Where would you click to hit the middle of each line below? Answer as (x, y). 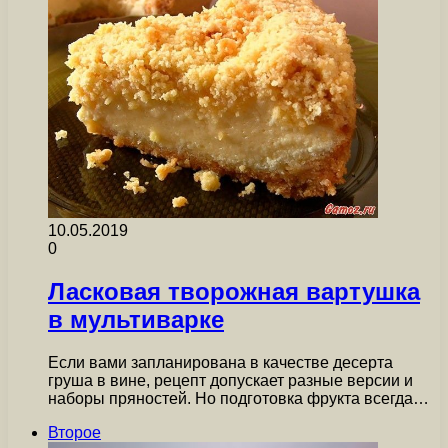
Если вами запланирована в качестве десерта (220, 362)
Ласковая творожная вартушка (234, 291)
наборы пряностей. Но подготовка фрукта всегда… (238, 398)
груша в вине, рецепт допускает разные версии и (230, 380)
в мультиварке (136, 319)
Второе (74, 432)
